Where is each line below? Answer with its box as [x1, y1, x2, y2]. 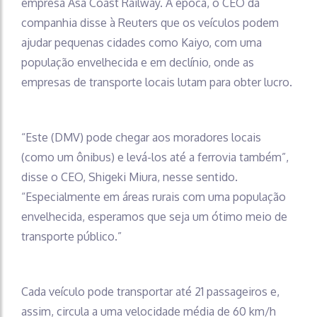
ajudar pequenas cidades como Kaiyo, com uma [21, 35, 262, 50]
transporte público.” [21, 229, 122, 243]
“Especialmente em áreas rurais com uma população [21, 189, 286, 204]
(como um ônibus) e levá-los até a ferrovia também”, [21, 149, 289, 164]
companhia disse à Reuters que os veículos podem [21, 15, 279, 30]
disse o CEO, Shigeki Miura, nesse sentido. [21, 169, 238, 184]
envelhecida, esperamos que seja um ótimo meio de [21, 209, 287, 224]
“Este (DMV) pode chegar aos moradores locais [21, 129, 261, 144]
